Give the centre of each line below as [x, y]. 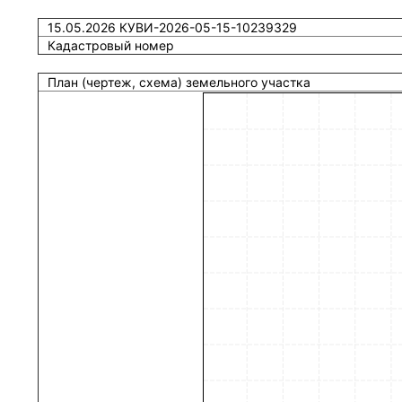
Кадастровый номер [110, 45]
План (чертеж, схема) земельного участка [179, 82]
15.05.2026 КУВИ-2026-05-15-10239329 [172, 27]
